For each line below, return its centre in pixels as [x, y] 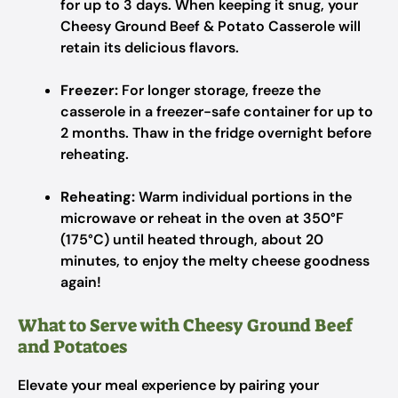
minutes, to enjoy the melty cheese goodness [215, 261]
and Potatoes [72, 346]
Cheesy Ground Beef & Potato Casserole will [211, 26]
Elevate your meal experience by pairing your [168, 385]
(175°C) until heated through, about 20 [192, 239]
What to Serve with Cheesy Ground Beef [185, 325]
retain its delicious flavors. [150, 48]
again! [81, 282]
